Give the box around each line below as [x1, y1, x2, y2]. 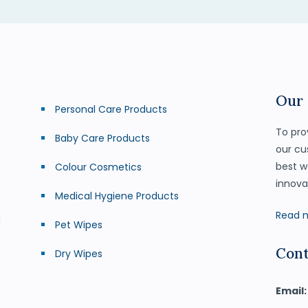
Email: [275, 284, 307, 298]
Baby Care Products [55, 131, 151, 145]
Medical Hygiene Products [55, 189, 179, 203]
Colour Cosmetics [55, 160, 142, 174]
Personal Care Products [55, 102, 168, 116]
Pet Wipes [55, 218, 103, 232]
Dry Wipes [55, 247, 103, 261]
